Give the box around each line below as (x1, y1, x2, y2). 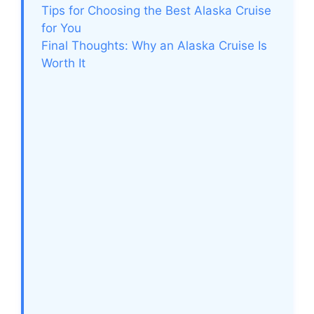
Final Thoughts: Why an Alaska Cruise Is (41, 39, 267, 53)
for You (41, 21, 81, 36)
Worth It (41, 56, 86, 71)
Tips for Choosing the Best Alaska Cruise (41, 4, 271, 18)
